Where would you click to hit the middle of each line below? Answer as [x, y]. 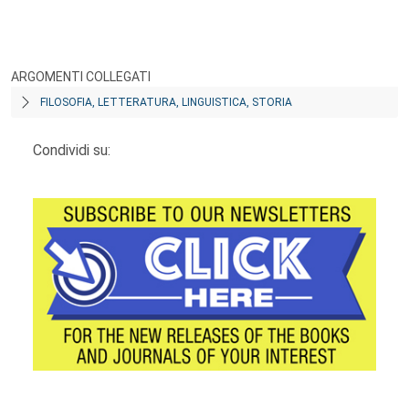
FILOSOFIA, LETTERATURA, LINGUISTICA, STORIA [166, 102]
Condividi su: [72, 150]
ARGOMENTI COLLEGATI [81, 77]
